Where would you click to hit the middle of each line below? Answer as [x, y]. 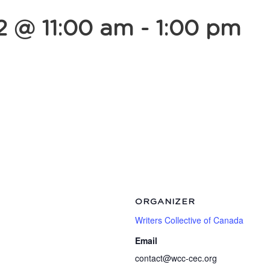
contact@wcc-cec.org [176, 258]
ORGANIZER [165, 202]
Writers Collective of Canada [189, 220]
